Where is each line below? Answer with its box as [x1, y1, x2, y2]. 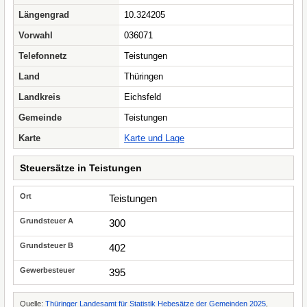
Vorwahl [19, 30, 53, 40]
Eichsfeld [124, 92, 161, 102]
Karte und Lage [124, 133, 184, 143]
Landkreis [19, 92, 60, 102]
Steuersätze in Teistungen [20, 162, 142, 173]
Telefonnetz [19, 51, 67, 61]
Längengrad [19, 10, 69, 20]
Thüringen [124, 71, 163, 82]
